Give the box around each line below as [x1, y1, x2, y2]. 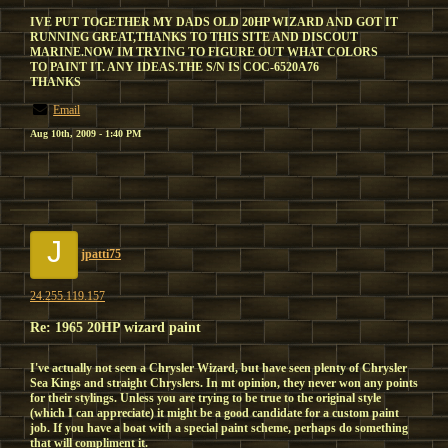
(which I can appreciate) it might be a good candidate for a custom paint [30, 406, 399, 420]
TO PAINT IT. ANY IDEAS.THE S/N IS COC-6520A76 [30, 60, 319, 74]
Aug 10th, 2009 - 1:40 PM [30, 128, 141, 139]
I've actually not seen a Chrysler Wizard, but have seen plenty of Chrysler [30, 361, 407, 375]
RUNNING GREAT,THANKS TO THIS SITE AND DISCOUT [30, 30, 358, 44]
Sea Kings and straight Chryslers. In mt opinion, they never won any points [30, 376, 418, 390]
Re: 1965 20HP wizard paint [30, 319, 201, 335]
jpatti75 [81, 247, 121, 261]
